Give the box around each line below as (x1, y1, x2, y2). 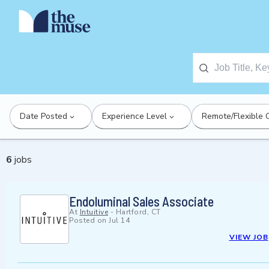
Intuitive (79, 207, 108, 217)
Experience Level (102, 110, 167, 122)
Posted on (69, 216, 109, 226)
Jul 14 (109, 216, 130, 226)
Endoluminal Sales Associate (69, 193, 214, 210)
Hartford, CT (115, 207, 161, 217)
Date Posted (20, 110, 67, 122)
